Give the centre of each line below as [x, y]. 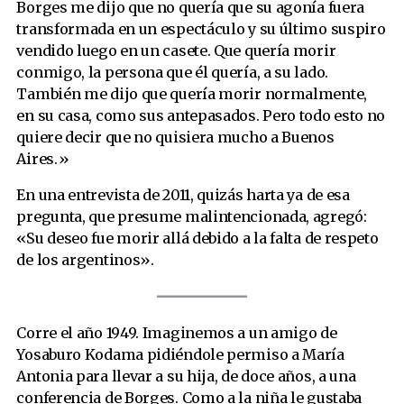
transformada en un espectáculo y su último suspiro [201, 29]
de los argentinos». [85, 260]
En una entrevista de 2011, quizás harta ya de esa [183, 195]
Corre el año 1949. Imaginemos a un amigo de [177, 332]
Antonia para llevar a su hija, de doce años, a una [186, 376]
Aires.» [43, 159]
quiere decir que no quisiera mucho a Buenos [175, 138]
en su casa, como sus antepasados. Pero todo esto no [201, 116]
